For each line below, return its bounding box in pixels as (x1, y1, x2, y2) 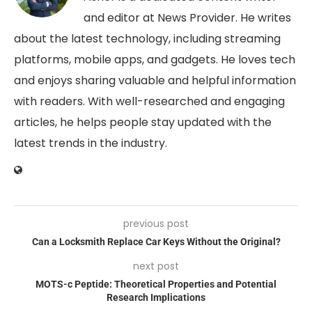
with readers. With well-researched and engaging (14, 93, 285, 110)
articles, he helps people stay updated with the (14, 114, 272, 131)
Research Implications (107, 292, 205, 304)
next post (133, 259, 179, 274)
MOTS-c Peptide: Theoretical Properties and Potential (36, 279, 276, 290)
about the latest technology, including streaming (14, 31, 281, 47)
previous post (123, 217, 189, 231)
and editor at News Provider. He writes (84, 10, 291, 26)
